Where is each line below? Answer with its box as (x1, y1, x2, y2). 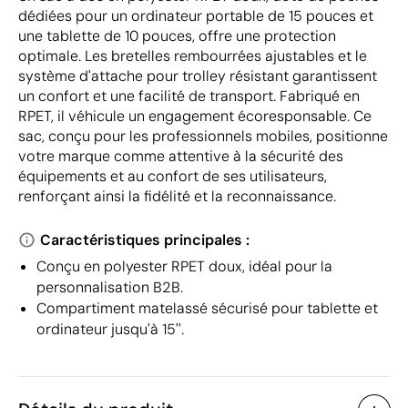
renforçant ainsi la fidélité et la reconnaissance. (18, 186, 336, 206)
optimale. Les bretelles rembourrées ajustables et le (18, 46, 367, 66)
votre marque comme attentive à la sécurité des (18, 146, 343, 166)
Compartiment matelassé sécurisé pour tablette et (36, 298, 378, 318)
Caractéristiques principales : (40, 229, 250, 250)
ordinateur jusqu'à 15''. (36, 319, 184, 339)
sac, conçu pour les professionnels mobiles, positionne (18, 126, 388, 146)
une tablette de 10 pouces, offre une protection (18, 25, 336, 46)
